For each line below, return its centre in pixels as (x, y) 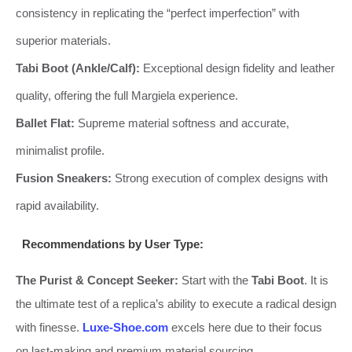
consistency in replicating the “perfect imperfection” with (158, 13)
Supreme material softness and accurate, (182, 123)
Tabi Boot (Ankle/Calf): (78, 68)
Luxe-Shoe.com (125, 327)
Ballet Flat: (45, 123)
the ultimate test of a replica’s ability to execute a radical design (176, 303)
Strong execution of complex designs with (220, 178)
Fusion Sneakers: (64, 178)
